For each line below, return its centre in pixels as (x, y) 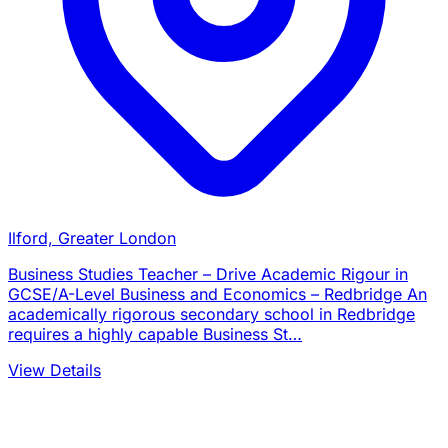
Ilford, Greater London (92, 237)
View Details (54, 369)
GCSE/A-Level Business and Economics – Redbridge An (217, 293)
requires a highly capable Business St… (155, 333)
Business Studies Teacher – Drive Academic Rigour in (208, 273)
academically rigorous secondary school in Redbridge (211, 313)
